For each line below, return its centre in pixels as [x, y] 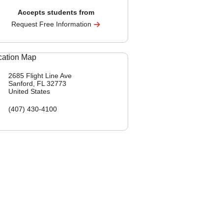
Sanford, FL [27, 83]
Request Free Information [52, 24]
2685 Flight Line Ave [40, 76]
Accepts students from [56, 12]
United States [29, 91]
